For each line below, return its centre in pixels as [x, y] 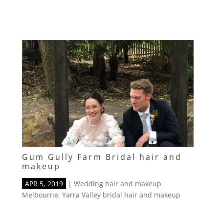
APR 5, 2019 [44, 184]
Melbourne [40, 195]
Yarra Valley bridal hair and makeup [121, 195]
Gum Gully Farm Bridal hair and [102, 157]
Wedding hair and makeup [117, 184]
